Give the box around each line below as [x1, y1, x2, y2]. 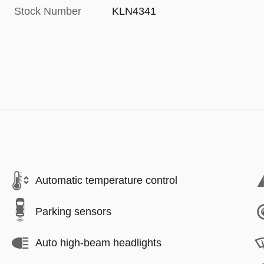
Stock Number [14, 5, 81, 17]
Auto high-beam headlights [35, 237, 161, 249]
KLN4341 [112, 5, 157, 17]
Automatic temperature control [35, 174, 177, 186]
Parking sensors [35, 206, 111, 217]
